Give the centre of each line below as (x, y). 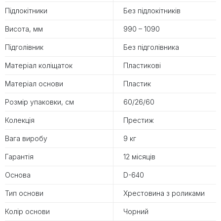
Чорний (136, 212)
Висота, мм (24, 29)
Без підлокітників (152, 11)
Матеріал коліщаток (39, 66)
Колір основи (27, 212)
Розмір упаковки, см (39, 102)
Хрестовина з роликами (164, 193)
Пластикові (142, 66)
